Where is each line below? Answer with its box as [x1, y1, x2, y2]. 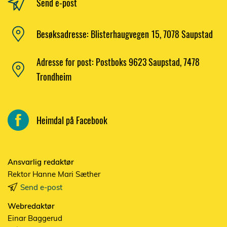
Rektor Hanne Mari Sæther [8, 169, 100, 179]
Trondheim [36, 70, 71, 84]
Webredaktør [8, 201, 55, 211]
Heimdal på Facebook [36, 113, 107, 127]
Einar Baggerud [8, 213, 62, 223]
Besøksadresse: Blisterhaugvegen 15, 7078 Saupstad [36, 27, 213, 41]
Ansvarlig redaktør [8, 157, 74, 167]
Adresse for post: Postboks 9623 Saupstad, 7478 [36, 55, 200, 69]
